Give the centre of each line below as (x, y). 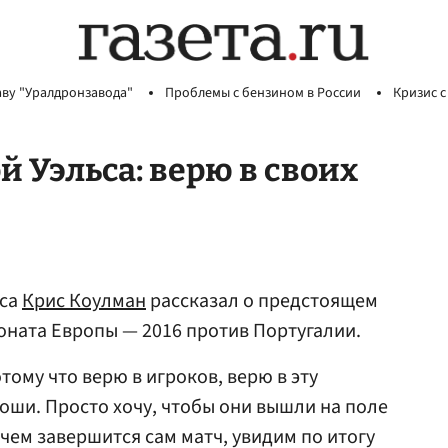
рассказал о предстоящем (262, 301)
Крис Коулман (84, 301)
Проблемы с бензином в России (263, 93)
